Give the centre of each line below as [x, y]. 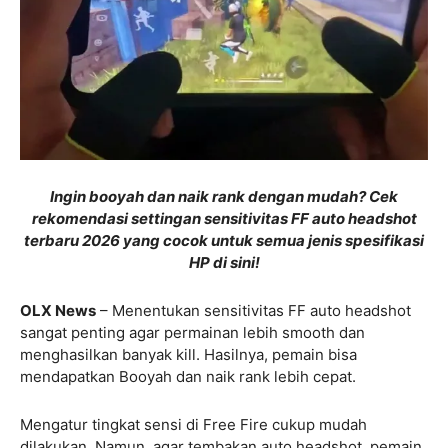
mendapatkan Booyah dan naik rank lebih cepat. [188, 376]
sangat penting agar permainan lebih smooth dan [192, 332]
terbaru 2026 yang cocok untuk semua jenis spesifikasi [224, 240]
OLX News [58, 310]
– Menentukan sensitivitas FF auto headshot [253, 310]
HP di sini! [224, 262]
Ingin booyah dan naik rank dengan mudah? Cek [224, 196]
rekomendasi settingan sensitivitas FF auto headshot [224, 218]
